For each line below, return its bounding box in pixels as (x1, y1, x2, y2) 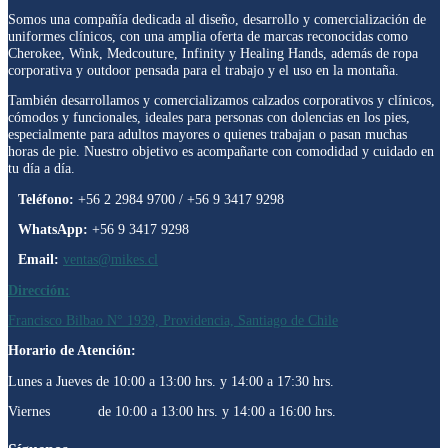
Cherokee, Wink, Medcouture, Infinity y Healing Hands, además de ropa (8, 44, 418, 61)
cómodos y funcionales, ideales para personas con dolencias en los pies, (8, 109, 410, 126)
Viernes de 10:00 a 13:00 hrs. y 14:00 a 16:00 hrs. (8, 402, 336, 419)
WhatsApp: (18, 220, 88, 237)
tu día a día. (8, 160, 75, 177)
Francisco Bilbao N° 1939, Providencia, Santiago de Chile (8, 311, 338, 328)
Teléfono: (18, 190, 74, 207)
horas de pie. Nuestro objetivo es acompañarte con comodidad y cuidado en (8, 143, 434, 160)
